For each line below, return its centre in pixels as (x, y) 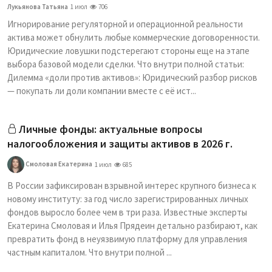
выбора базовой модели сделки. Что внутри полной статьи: (126, 64)
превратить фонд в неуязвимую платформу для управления (127, 239)
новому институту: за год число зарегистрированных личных (128, 199)
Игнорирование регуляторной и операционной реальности (125, 24)
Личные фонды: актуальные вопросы (110, 129)
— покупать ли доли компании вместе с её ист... (102, 91)
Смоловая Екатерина (58, 164)
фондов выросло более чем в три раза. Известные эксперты (127, 212)
